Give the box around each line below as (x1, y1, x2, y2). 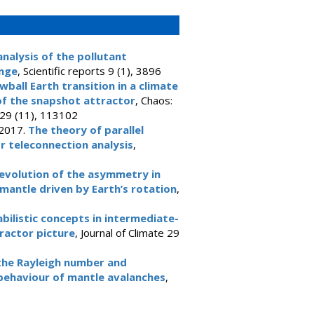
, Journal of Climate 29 (74, 226, 179, 240)
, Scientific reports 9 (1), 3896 (17, 64, 161, 78)
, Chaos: (135, 93, 172, 107)
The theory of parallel (27, 123, 144, 137)
